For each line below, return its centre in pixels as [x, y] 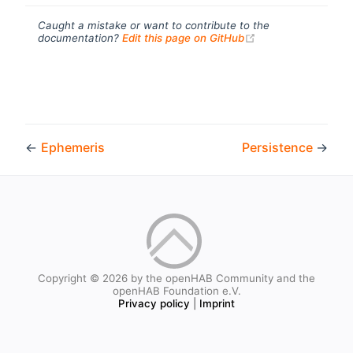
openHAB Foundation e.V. [176, 290]
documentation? [80, 38]
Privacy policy [154, 303]
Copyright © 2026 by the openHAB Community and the [176, 278]
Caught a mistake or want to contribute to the [154, 26]
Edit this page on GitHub [183, 38]
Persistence [279, 147]
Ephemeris [73, 147]
